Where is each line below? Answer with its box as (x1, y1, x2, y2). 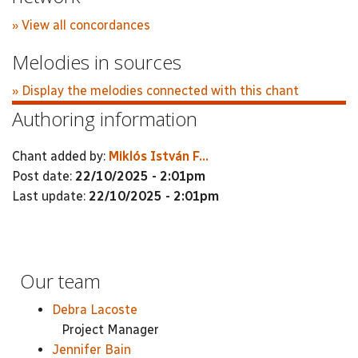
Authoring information (12, 105, 197, 132)
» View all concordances (12, 17, 150, 33)
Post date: (12, 168, 75, 184)
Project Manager (52, 322, 159, 337)
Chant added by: (12, 148, 109, 164)
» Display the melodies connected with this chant (12, 83, 299, 98)
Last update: (12, 188, 89, 204)
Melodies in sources (12, 48, 181, 75)
